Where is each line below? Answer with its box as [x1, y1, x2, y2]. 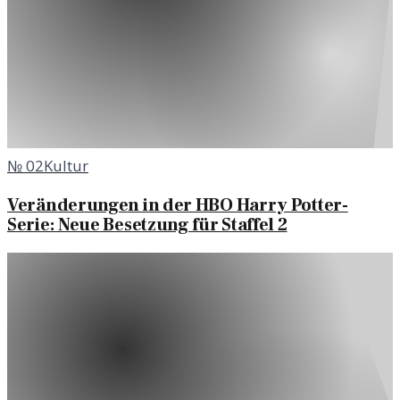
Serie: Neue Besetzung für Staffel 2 [7, 212, 287, 237]
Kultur [44, 155, 88, 177]
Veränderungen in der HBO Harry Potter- [7, 193, 348, 217]
